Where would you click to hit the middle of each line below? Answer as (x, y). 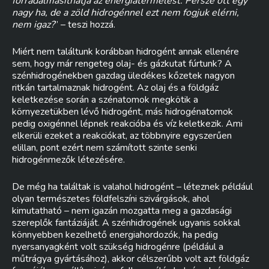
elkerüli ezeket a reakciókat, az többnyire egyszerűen (122, 136)
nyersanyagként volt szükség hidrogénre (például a (118, 247)
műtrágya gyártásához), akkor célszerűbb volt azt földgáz (131, 259)
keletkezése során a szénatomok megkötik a (105, 100)
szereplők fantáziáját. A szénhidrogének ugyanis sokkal (126, 223)
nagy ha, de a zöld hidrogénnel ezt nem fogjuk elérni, (125, 13)
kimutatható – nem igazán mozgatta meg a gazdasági (122, 211)
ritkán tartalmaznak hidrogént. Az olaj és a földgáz (115, 88)
